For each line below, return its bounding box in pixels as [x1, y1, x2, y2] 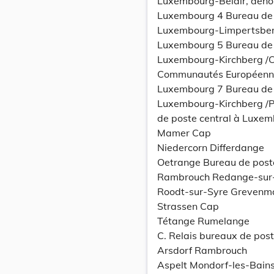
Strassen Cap [157, 200, 219, 212]
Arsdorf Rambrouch [157, 244, 247, 256]
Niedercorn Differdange [157, 141, 264, 154]
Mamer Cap [157, 127, 211, 139]
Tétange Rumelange [157, 215, 250, 227]
